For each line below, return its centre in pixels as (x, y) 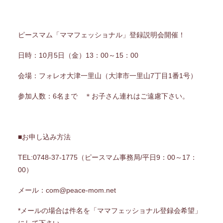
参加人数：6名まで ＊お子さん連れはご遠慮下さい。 (103, 96)
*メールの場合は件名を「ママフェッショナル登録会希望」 (110, 211)
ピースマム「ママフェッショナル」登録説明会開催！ (101, 35)
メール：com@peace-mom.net (67, 190)
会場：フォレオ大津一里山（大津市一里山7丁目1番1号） (107, 76)
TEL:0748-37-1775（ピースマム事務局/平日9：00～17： (107, 157)
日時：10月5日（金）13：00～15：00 (78, 55)
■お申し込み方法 (44, 137)
